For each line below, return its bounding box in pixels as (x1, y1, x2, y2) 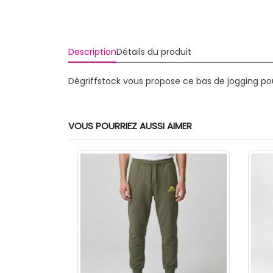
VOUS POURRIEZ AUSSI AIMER (68, 119, 192, 132)
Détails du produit (116, 46, 191, 58)
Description (68, 46, 116, 58)
